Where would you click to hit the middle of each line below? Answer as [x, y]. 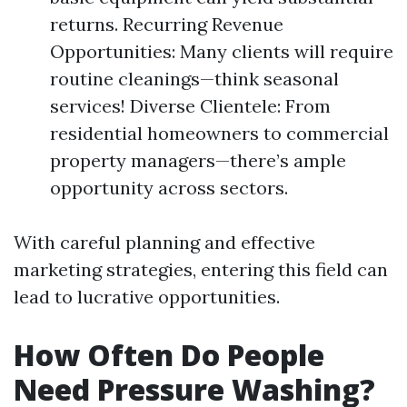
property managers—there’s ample [198, 160]
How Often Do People [169, 355]
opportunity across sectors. [169, 188]
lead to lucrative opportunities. [147, 297]
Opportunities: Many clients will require [222, 51]
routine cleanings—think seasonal [194, 79]
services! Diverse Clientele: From [190, 106]
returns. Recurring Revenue [167, 24]
